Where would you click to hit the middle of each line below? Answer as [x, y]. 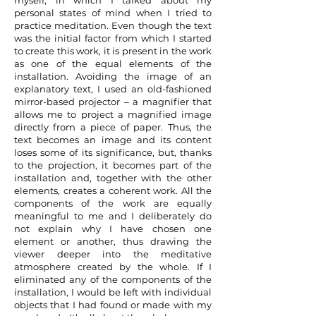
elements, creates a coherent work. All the [113, 190]
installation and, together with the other [113, 178]
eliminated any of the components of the [113, 279]
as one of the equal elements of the [113, 63]
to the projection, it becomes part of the [113, 165]
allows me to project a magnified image [113, 114]
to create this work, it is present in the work [113, 51]
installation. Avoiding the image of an [113, 76]
